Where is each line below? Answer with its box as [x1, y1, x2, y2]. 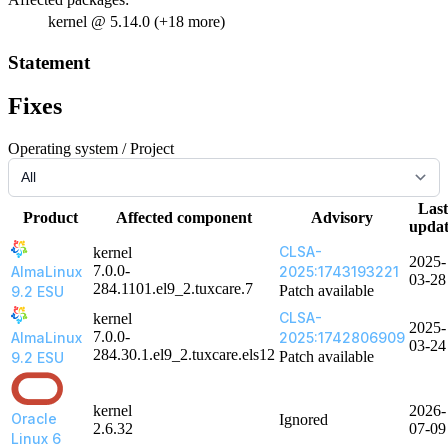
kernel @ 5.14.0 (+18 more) [48, 12, 225, 30]
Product [22, 209, 78, 227]
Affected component [116, 209, 252, 227]
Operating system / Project [8, 140, 174, 158]
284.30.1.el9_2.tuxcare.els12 [93, 346, 275, 364]
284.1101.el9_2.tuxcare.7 [93, 280, 253, 298]
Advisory [311, 209, 373, 227]
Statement [8, 51, 90, 73]
